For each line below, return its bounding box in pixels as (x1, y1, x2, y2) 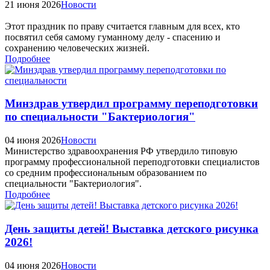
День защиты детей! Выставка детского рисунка (5, 222, 259, 235)
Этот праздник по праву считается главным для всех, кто (5, 20, 240, 31)
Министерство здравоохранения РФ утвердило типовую (5, 146, 237, 157)
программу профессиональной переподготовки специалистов (5, 157, 260, 168)
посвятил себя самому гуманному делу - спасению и (5, 31, 221, 42)
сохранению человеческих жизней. (5, 42, 149, 53)
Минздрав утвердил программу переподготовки (5, 97, 258, 110)
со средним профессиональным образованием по (5, 168, 207, 178)
